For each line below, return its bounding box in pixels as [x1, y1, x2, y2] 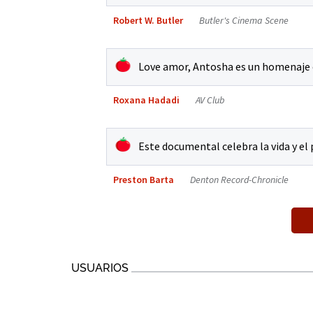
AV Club [196, 93, 225, 106]
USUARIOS [71, 261, 129, 275]
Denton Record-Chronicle [190, 173, 289, 186]
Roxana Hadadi [113, 93, 180, 106]
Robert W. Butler [113, 13, 183, 27]
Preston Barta [113, 173, 174, 186]
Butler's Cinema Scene [199, 13, 289, 27]
